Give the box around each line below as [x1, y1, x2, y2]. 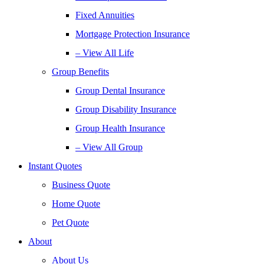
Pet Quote [52, 217, 89, 227]
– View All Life [75, 48, 134, 58]
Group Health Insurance [75, 123, 165, 133]
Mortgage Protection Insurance [75, 29, 190, 39]
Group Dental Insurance [75, 85, 165, 95]
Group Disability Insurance [75, 104, 176, 114]
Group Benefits [52, 67, 109, 77]
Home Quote [52, 199, 100, 209]
